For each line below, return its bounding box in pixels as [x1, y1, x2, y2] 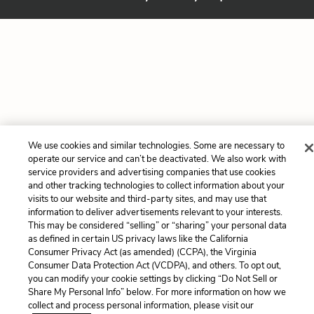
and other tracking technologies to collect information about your [27, 179, 285, 192]
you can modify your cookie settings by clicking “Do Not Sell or [27, 273, 278, 285]
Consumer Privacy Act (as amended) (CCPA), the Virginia [27, 246, 257, 259]
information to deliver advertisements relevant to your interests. [27, 206, 282, 219]
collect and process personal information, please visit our [27, 299, 254, 312]
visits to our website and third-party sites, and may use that [27, 193, 266, 205]
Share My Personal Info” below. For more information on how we [27, 286, 286, 299]
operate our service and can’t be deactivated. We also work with [27, 153, 286, 165]
